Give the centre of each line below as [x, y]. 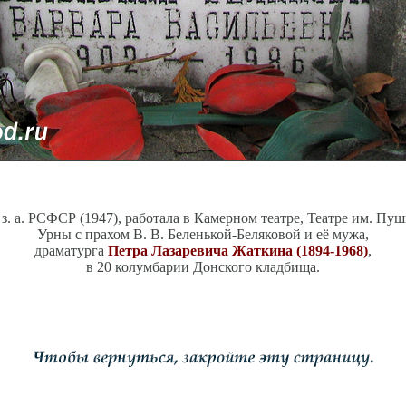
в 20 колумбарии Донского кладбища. [203, 267]
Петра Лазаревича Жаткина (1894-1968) [238, 251]
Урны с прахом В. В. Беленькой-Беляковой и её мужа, [203, 234]
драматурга [71, 251]
